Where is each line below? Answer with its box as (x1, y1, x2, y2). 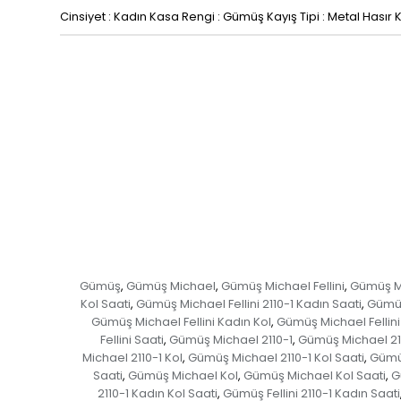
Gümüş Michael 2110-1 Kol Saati (187, 349, 364, 367)
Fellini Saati (99, 331, 164, 349)
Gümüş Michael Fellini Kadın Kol (91, 313, 271, 331)
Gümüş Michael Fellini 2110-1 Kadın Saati (135, 295, 362, 313)
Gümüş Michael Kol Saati (243, 367, 386, 385)
